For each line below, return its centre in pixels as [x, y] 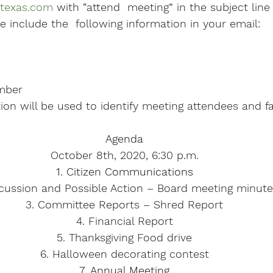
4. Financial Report [124, 221]
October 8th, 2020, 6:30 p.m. [124, 155]
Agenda [124, 139]
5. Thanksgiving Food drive [124, 238]
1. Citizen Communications [124, 172]
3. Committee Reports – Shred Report [124, 205]
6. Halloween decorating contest [124, 254]
